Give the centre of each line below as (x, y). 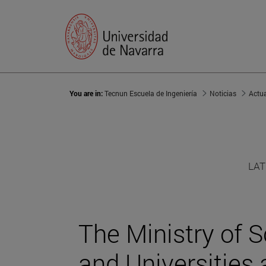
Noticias (223, 94)
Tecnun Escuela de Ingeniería (151, 94)
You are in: (87, 94)
